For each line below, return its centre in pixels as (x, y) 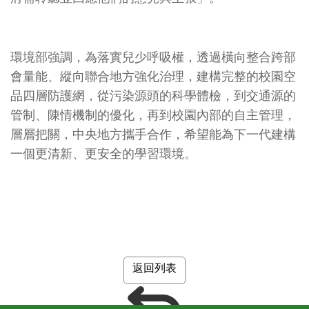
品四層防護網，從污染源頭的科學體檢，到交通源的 (153, 96)
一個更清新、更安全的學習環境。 (103, 153)
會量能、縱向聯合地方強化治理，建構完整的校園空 (153, 76)
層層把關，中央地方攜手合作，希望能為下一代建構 (153, 134)
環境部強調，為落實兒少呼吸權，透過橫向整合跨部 (153, 57)
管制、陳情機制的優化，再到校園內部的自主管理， (153, 115)
